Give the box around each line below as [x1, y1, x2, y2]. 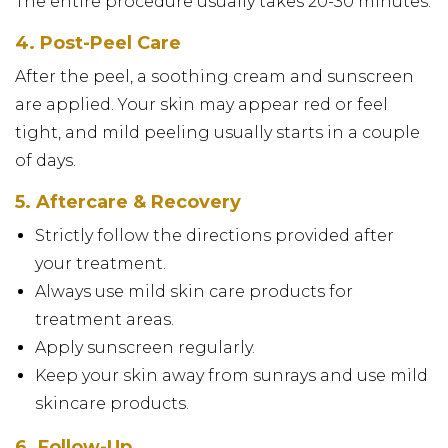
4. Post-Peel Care [15, 31, 181, 54]
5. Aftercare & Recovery [15, 190, 241, 213]
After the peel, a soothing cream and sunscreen [15, 66, 414, 86]
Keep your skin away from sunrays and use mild [35, 365, 428, 385]
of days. [15, 150, 76, 170]
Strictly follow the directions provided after [35, 225, 394, 245]
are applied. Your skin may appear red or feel [15, 94, 388, 114]
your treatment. [35, 253, 166, 273]
